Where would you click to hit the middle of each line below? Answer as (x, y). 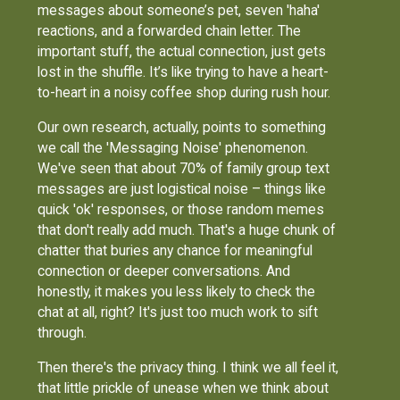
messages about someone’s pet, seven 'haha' (179, 11)
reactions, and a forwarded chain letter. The (170, 31)
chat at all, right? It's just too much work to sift (178, 312)
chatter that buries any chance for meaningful (175, 250)
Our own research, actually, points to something (182, 127)
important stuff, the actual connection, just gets (182, 52)
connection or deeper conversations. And (164, 271)
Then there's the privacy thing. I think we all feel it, (188, 367)
